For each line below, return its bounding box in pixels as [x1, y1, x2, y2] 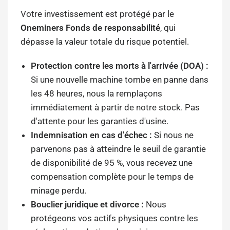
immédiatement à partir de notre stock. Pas [31, 102, 200, 112]
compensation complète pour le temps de [31, 171, 194, 182]
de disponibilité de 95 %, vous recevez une [31, 157, 193, 168]
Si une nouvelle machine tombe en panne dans [31, 74, 208, 85]
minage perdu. [31, 185, 86, 196]
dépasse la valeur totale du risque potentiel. [21, 36, 189, 47]
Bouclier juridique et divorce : [31, 199, 144, 209]
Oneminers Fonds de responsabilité [21, 22, 161, 33]
